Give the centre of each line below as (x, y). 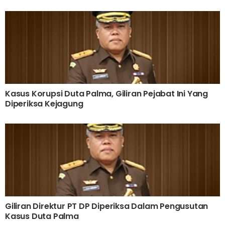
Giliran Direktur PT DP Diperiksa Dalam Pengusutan (107, 206)
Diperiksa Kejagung (44, 104)
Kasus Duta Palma (42, 216)
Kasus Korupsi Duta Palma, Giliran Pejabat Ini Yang (106, 94)
